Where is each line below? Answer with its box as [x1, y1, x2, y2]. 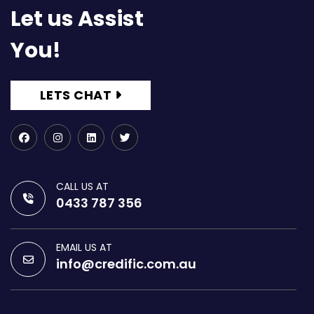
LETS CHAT [39, 86, 111, 104]
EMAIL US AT [56, 240, 112, 254]
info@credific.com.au [56, 255, 196, 273]
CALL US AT [56, 179, 109, 193]
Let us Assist [11, 4, 144, 34]
